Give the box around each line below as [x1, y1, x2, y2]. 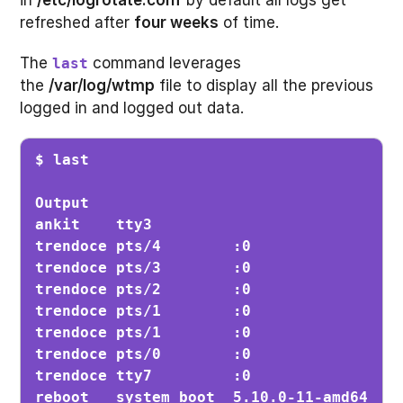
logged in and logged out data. [20, 98, 245, 117]
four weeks [134, 13, 219, 31]
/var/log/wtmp [49, 76, 156, 94]
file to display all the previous [155, 76, 374, 94]
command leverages [88, 53, 242, 72]
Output [35, 194, 90, 212]
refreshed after [20, 13, 135, 31]
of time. [219, 13, 280, 31]
